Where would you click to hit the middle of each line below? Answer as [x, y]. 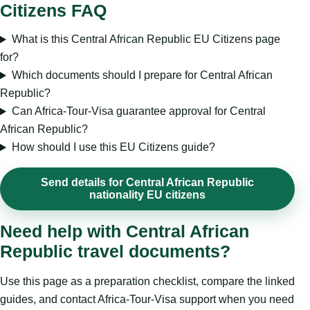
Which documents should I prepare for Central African [142, 75]
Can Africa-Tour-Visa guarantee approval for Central [138, 111]
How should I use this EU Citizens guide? [113, 147]
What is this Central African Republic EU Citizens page [146, 39]
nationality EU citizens [147, 195]
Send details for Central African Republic [147, 183]
